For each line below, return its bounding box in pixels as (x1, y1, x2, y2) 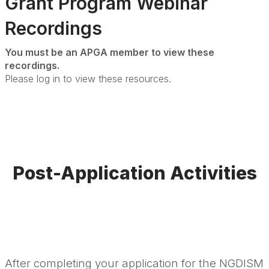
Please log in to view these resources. (5, 73, 171, 85)
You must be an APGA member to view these (5, 46, 214, 59)
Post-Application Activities (12, 162, 257, 184)
